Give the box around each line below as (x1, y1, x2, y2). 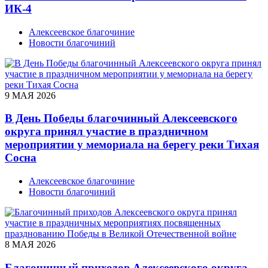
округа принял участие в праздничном (5, 125, 208, 138)
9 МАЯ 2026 (5, 90, 56, 100)
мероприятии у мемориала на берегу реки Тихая (5, 138, 259, 151)
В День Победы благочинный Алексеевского (5, 112, 237, 125)
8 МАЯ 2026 (5, 239, 56, 250)
